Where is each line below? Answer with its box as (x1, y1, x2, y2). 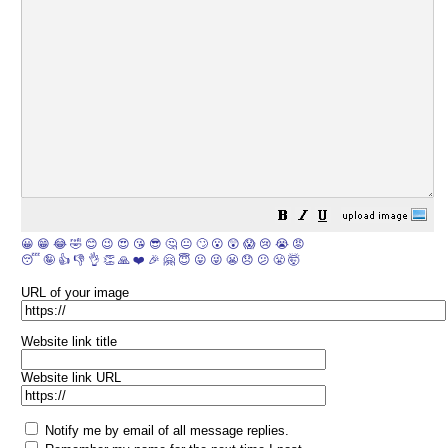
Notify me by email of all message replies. (41, 423, 289, 439)
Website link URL (21, 370, 121, 386)
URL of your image (21, 285, 129, 301)
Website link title (21, 334, 117, 350)
